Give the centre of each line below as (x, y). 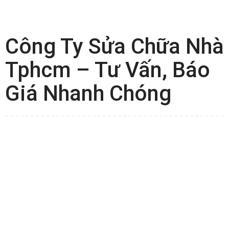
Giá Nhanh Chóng (88, 93)
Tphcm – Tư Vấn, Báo (108, 70)
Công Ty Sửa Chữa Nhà (114, 46)
